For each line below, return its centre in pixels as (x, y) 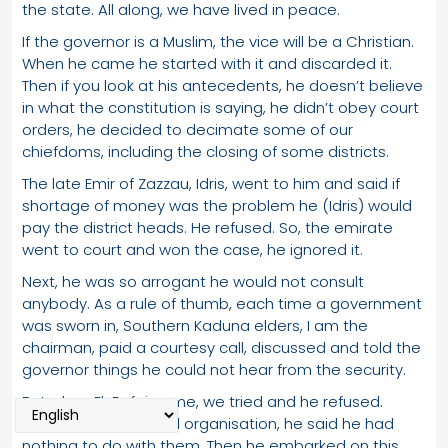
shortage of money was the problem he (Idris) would (217, 205)
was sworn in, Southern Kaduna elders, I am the (195, 325)
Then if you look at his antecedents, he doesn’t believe (222, 85)
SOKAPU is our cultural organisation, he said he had (208, 423)
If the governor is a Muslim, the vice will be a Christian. (218, 41)
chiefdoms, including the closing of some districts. (205, 151)
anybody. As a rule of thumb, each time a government (222, 303)
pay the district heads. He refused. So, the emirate (207, 227)
